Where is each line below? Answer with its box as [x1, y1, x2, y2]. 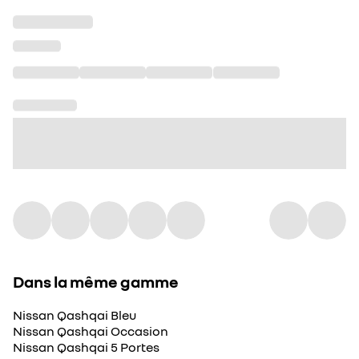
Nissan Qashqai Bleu [13, 307, 136, 323]
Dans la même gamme [13, 272, 179, 291]
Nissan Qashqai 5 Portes [13, 339, 159, 355]
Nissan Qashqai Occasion [13, 323, 168, 339]
